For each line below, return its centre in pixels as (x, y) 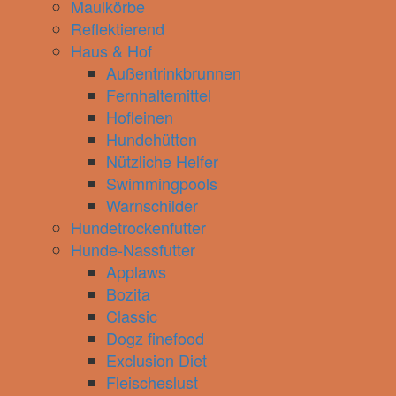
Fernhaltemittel (159, 95)
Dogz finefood (155, 338)
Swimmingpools (162, 183)
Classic (132, 316)
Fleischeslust (152, 382)
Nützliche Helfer (162, 161)
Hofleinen (140, 117)
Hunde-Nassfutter (133, 249)
